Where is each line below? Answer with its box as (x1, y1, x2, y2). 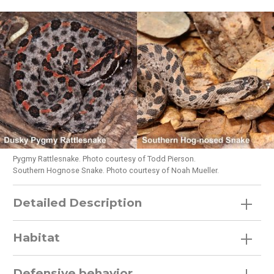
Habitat (13, 231, 61, 245)
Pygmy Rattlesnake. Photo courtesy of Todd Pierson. (13, 154, 196, 163)
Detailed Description (13, 195, 143, 210)
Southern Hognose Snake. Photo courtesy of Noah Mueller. (13, 165, 220, 175)
